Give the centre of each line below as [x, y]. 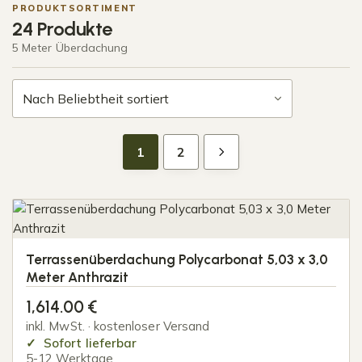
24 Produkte [62, 29]
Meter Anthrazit [77, 277]
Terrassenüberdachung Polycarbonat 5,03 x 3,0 [177, 259]
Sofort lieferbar [89, 343]
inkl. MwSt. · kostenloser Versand [118, 326]
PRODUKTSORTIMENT [75, 8]
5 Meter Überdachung [70, 48]
